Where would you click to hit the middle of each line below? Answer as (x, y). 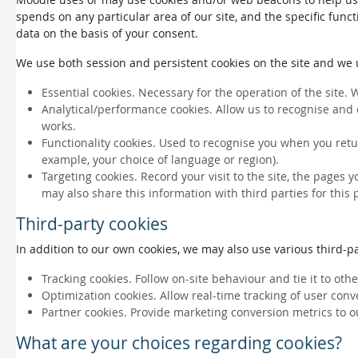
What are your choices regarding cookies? (179, 343)
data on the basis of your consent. (107, 33)
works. (59, 126)
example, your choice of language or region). (160, 159)
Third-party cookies (92, 224)
